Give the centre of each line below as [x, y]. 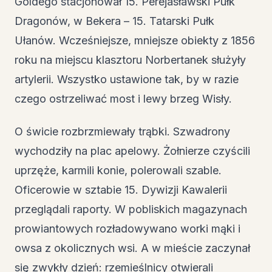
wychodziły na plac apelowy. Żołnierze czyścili [132, 151]
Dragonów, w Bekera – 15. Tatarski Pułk [114, 21]
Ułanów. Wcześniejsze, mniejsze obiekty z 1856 [135, 40]
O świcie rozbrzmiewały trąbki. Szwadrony [122, 131]
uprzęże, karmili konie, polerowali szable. [118, 170]
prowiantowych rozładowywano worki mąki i [127, 229]
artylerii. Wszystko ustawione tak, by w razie [127, 79]
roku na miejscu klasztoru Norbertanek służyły [130, 59]
